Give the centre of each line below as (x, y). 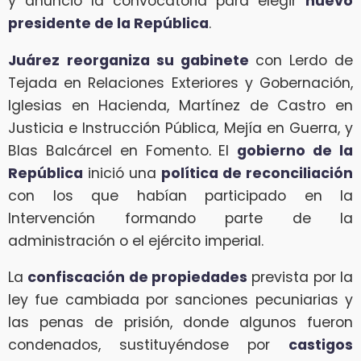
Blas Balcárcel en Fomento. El (123, 150)
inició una (122, 173)
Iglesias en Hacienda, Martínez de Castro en (180, 105)
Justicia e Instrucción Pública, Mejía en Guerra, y (180, 128)
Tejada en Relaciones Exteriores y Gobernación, (180, 83)
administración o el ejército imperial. (136, 241)
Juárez (34, 60)
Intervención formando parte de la (180, 218)
